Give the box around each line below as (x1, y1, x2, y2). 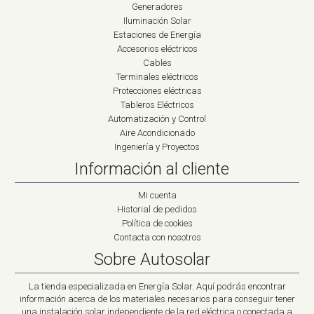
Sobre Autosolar (93, 250, 210, 270)
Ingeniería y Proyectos (114, 142, 200, 153)
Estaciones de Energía (113, 29, 201, 41)
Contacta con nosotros (113, 232, 201, 243)
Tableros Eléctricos (120, 100, 194, 111)
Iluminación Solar (123, 15, 191, 27)
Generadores (131, 1, 183, 13)
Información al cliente (74, 159, 229, 179)
